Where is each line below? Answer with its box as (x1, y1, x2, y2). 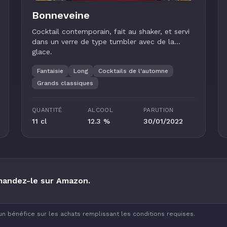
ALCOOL (88, 106, 113, 113)
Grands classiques (37, 80, 93, 87)
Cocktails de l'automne (98, 67, 168, 74)
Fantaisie (37, 67, 63, 74)
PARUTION (143, 106, 174, 113)
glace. (32, 48, 52, 56)
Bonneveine (32, 9, 90, 21)
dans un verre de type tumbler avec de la (32, 37, 174, 46)
